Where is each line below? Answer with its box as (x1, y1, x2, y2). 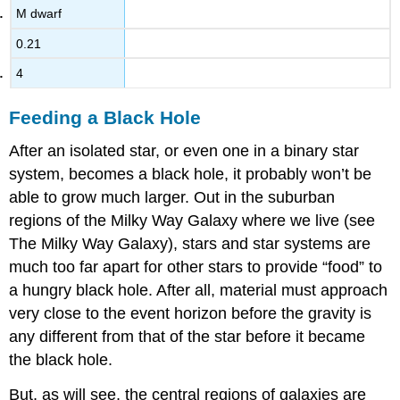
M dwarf (16, 6, 62, 21)
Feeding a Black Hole (9, 106, 202, 128)
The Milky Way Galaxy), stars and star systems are (9, 235, 371, 254)
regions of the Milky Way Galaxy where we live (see (9, 212, 376, 230)
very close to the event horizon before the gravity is (9, 304, 372, 323)
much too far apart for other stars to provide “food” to (9, 258, 383, 277)
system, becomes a (9, 165, 153, 184)
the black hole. (9, 351, 113, 370)
